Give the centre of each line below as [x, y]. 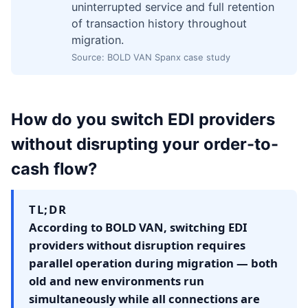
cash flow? [54, 169]
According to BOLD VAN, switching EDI [138, 228]
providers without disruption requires [137, 245]
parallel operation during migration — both [153, 263]
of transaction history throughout [159, 23]
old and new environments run [117, 281]
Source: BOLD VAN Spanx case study [151, 57]
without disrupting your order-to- [145, 144]
